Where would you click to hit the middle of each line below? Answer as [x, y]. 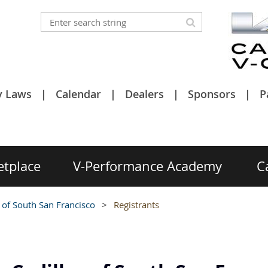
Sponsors [212, 94]
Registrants [136, 205]
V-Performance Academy [147, 166]
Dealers [144, 94]
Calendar [78, 94]
